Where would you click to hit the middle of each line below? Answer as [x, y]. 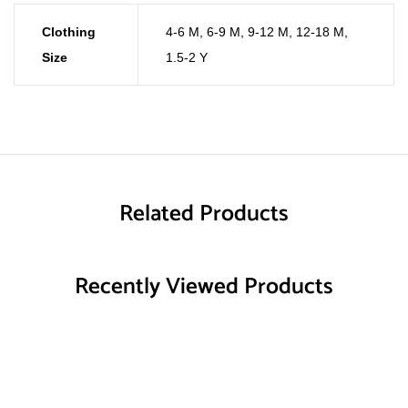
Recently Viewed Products [204, 287]
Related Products [204, 214]
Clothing [69, 32]
